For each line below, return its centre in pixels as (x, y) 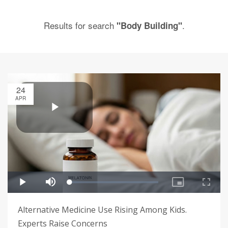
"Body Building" (149, 25)
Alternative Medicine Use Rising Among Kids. (102, 210)
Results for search (80, 25)
